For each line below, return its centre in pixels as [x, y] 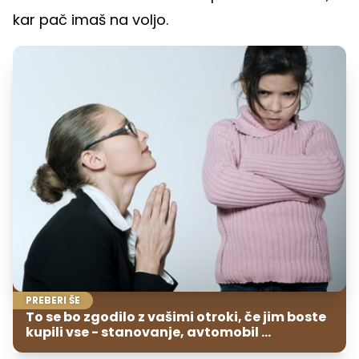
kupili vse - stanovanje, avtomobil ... [148, 332]
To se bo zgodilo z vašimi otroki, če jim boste [176, 317]
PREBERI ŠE [53, 300]
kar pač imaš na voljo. [93, 20]
